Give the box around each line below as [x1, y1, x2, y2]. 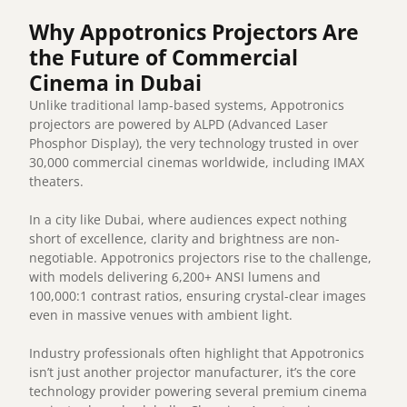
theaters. [29, 173, 84, 191]
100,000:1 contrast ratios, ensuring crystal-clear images [29, 287, 367, 305]
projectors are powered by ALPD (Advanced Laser [29, 115, 329, 134]
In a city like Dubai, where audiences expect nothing [29, 211, 348, 229]
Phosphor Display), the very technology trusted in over [29, 134, 360, 153]
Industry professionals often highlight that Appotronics [29, 344, 365, 362]
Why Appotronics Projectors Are [29, 17, 360, 47]
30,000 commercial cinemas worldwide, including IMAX [29, 154, 365, 172]
